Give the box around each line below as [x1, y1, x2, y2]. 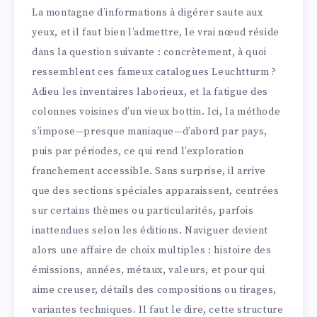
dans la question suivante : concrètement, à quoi [32, 45, 267, 59]
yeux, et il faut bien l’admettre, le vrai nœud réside [32, 25, 279, 39]
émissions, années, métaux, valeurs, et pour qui [32, 263, 265, 277]
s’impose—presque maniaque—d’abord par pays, [32, 125, 267, 138]
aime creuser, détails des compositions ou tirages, [32, 283, 277, 296]
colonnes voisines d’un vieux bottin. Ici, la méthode [32, 105, 281, 118]
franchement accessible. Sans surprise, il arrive [32, 164, 266, 178]
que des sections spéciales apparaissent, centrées [32, 184, 279, 197]
